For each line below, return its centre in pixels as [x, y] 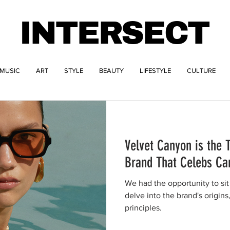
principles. [143, 208]
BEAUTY [111, 71]
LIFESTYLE [155, 71]
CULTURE [201, 71]
